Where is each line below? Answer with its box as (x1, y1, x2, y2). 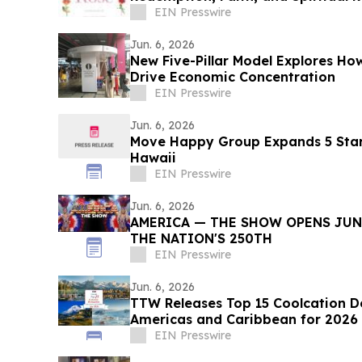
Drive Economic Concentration (129, 68, 335, 85)
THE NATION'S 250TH (129, 229, 272, 246)
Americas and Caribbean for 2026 (129, 310, 358, 327)
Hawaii (129, 149, 176, 166)
